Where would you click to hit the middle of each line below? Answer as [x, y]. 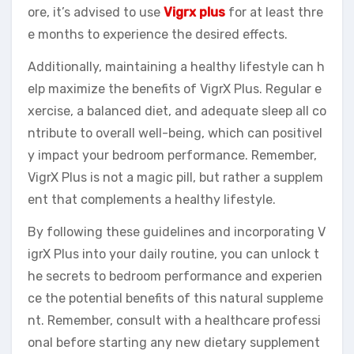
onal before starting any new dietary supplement [174, 343]
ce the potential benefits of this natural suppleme [175, 299]
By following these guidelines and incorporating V [177, 232]
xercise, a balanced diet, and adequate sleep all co [177, 111]
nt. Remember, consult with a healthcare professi [174, 321]
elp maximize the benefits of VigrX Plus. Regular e [175, 89]
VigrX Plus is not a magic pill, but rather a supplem [175, 178]
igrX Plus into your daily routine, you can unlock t [173, 254]
